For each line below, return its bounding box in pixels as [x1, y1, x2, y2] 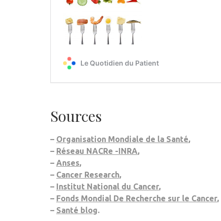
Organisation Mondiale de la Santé [56, 135, 188, 144]
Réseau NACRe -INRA [56, 147, 138, 155]
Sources [50, 106, 102, 126]
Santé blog [56, 206, 98, 215]
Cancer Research [56, 170, 119, 179]
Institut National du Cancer [56, 182, 159, 191]
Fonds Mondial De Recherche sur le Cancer [56, 194, 217, 203]
